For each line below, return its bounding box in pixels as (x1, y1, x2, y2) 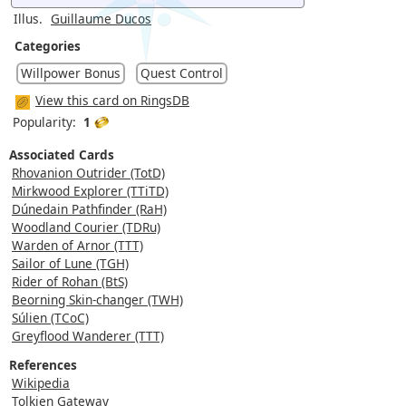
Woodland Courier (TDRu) (12, 217, 160, 236)
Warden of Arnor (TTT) (12, 236, 143, 254)
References (9, 355, 77, 373)
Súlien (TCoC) (12, 308, 89, 326)
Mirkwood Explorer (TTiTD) (12, 181, 169, 199)
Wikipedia (12, 373, 70, 391)
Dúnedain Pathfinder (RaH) (12, 199, 167, 217)
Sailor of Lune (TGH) (12, 254, 129, 272)
